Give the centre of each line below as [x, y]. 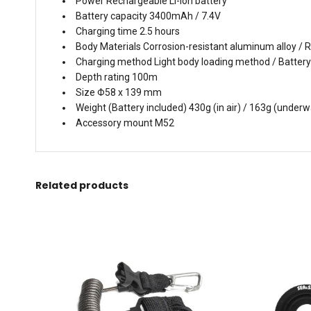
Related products [82, 185]
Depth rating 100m [117, 77]
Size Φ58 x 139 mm [119, 92]
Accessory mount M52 [125, 123]
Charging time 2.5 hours [128, 31]
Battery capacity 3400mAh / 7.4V [148, 16]
